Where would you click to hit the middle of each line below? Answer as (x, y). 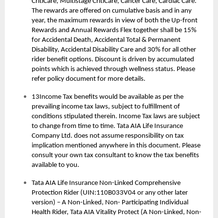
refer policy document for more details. (89, 79)
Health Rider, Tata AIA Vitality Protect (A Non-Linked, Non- (117, 213)
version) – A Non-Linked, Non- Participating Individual (110, 203)
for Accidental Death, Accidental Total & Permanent (106, 40)
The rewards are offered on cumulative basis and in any (112, 11)
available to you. (55, 165)
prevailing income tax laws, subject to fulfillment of (106, 107)
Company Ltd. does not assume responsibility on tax (108, 136)
